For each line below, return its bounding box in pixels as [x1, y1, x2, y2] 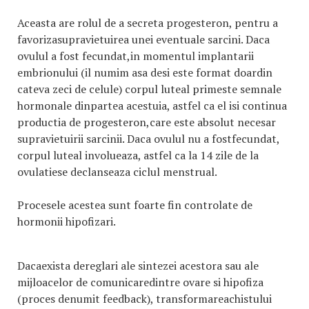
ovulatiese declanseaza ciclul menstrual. [17, 164, 217, 179]
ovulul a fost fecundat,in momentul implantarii [17, 48, 254, 63]
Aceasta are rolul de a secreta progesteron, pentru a [17, 15, 278, 30]
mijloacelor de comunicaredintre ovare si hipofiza [17, 275, 263, 290]
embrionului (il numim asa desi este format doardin [17, 65, 272, 80]
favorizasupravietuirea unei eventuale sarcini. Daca [17, 32, 270, 47]
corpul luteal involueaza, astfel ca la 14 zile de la [17, 148, 259, 163]
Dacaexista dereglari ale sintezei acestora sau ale [17, 258, 259, 273]
